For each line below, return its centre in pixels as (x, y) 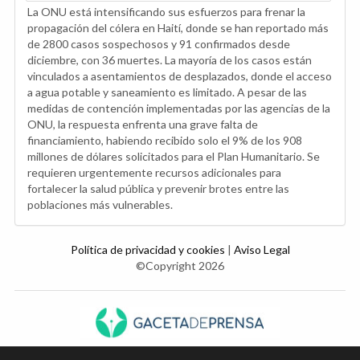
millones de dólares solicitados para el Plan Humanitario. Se (174, 156)
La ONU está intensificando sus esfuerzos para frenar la (166, 11)
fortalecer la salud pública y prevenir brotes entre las (158, 188)
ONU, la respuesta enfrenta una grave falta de (143, 124)
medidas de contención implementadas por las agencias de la (179, 108)
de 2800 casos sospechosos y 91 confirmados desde (159, 43)
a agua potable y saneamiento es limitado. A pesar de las (167, 92)
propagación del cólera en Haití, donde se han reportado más (178, 27)
